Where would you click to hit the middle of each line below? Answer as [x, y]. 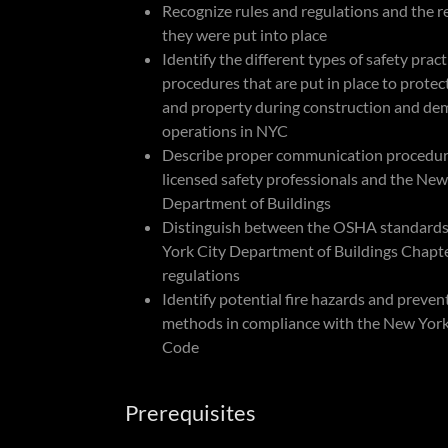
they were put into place [244, 34]
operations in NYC [224, 130]
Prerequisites [190, 412]
